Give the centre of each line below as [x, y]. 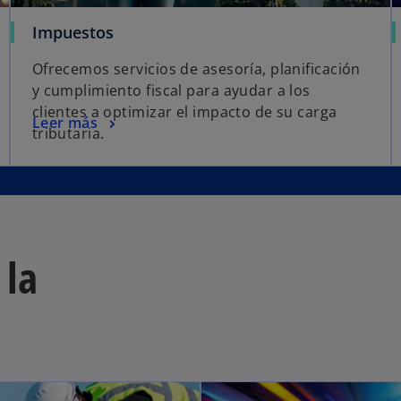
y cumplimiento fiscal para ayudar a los [171, 90]
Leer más [65, 122]
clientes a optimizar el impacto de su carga [184, 111]
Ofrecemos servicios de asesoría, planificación [196, 68]
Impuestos [73, 32]
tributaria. [68, 133]
